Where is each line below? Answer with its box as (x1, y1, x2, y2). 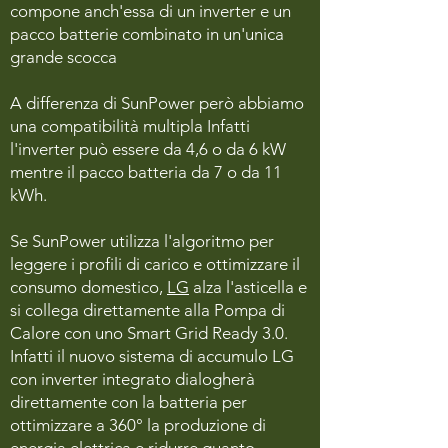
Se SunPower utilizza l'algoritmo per (10, 231, 274, 251)
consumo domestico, (10, 277, 167, 297)
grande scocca (10, 47, 117, 67)
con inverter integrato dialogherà (10, 369, 255, 389)
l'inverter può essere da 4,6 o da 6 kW (10, 139, 286, 159)
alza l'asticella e (189, 277, 307, 297)
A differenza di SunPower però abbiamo (10, 93, 304, 113)
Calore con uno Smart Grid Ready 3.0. (10, 323, 288, 343)
